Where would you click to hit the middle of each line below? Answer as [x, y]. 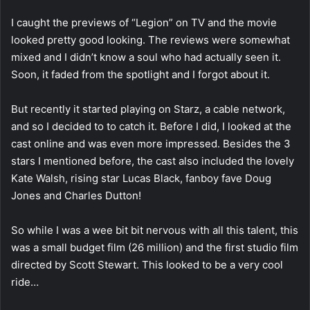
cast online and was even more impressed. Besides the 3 [151, 143]
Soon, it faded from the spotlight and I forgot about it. [140, 74]
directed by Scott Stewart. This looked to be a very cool [147, 264]
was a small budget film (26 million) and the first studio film [155, 247]
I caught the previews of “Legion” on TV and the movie [144, 22]
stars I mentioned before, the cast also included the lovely [153, 161]
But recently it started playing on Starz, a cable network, [148, 109]
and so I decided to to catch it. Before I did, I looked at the [151, 126]
